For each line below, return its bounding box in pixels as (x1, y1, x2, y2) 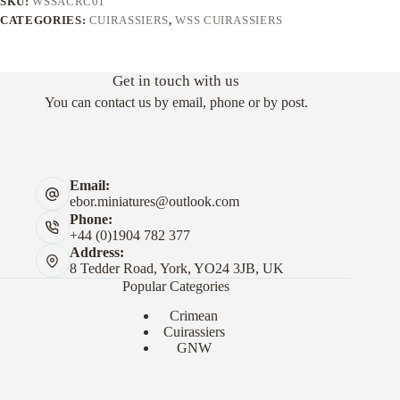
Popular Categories (122, 278, 230, 294)
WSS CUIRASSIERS (175, 12, 284, 27)
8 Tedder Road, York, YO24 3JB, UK (69, 261, 284, 277)
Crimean (170, 307, 219, 323)
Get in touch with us (112, 72, 240, 90)
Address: (69, 245, 124, 261)
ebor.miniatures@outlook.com (69, 194, 239, 210)
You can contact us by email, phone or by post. (44, 95, 308, 111)
